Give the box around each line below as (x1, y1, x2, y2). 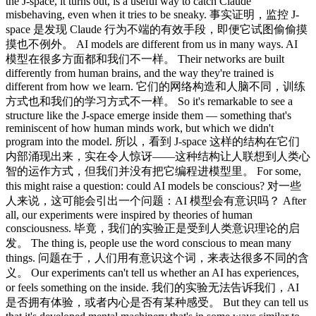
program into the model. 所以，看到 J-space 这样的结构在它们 (6, 135, 300, 147)
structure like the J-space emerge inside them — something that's (6, 109, 291, 121)
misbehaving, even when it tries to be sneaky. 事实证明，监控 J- (6, 8, 299, 20)
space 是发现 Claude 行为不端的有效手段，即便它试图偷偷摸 (6, 23, 308, 35)
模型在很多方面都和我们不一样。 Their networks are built (6, 52, 284, 65)
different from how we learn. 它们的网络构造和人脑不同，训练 (6, 80, 305, 92)
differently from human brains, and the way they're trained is (6, 66, 274, 79)
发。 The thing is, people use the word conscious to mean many (6, 236, 291, 249)
